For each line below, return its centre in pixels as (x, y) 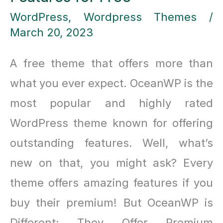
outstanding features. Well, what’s (111, 143)
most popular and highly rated (111, 103)
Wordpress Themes (140, 17)
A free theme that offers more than (111, 63)
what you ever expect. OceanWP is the (111, 83)
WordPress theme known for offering (111, 123)
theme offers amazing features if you (111, 183)
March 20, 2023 (52, 32)
